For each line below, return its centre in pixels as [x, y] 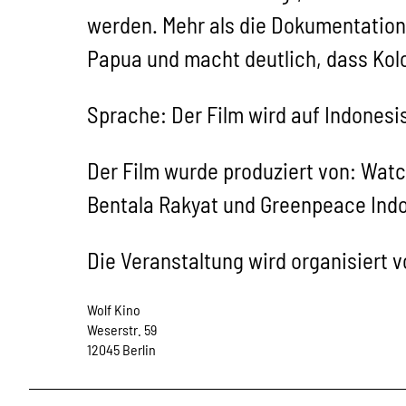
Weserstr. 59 [122, 329]
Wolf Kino [114, 309]
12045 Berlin [121, 349]
